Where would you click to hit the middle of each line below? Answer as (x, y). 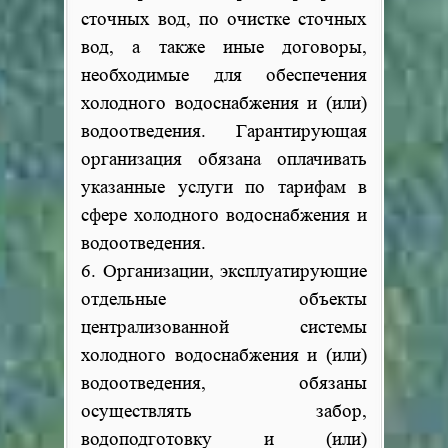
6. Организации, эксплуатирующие (224, 271)
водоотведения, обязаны (224, 383)
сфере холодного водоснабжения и (224, 215)
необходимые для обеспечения (224, 75)
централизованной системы (224, 327)
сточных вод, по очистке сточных (224, 19)
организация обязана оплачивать (224, 159)
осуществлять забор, (224, 411)
